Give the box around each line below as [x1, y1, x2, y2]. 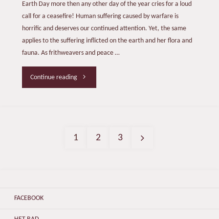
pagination [65, 172, 122, 189]
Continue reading [30, 73, 78, 81]
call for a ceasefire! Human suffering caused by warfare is [22, 13, 178, 21]
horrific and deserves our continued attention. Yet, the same [22, 25, 186, 33]
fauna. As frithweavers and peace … [22, 49, 120, 57]
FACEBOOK [14, 195, 44, 202]
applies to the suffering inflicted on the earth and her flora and [22, 37, 192, 45]
